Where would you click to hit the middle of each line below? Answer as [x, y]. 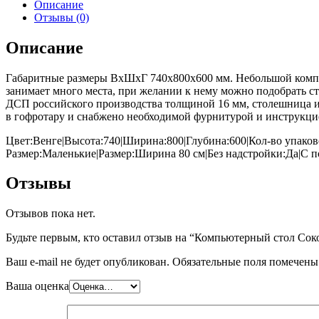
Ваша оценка [37, 286]
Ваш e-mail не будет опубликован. [88, 262]
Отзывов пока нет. [51, 214]
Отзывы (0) [62, 17]
